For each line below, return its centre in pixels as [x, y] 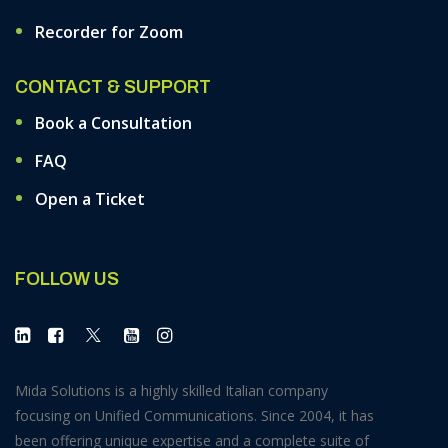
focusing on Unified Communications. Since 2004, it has [194, 415]
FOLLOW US [67, 279]
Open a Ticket [90, 199]
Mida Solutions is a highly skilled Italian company [171, 390]
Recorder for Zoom [109, 32]
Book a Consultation [113, 123]
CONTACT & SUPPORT [113, 87]
